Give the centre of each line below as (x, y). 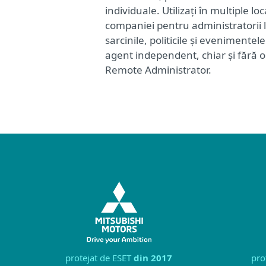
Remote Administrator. (158, 70)
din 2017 (153, 258)
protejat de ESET (99, 258)
